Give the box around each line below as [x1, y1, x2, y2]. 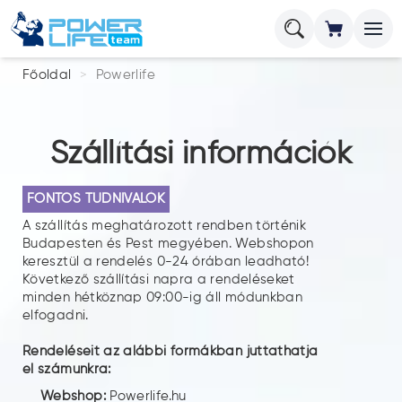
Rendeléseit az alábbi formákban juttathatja [22, 345, 319, 358]
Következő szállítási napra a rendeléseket [22, 273, 295, 286]
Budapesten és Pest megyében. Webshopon [22, 237, 314, 250]
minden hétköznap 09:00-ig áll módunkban [22, 291, 303, 304]
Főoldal [22, 68, 72, 82]
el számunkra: [22, 363, 111, 376]
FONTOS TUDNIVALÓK [27, 192, 166, 205]
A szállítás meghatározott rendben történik [22, 219, 307, 232]
